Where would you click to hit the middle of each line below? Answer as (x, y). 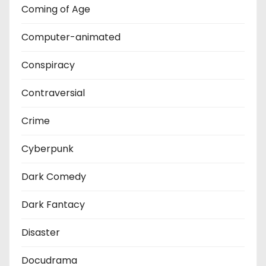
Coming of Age (56, 9)
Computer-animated (71, 37)
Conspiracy (48, 65)
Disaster (41, 232)
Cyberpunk (47, 148)
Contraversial (53, 93)
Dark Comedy (54, 176)
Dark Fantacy (53, 204)
